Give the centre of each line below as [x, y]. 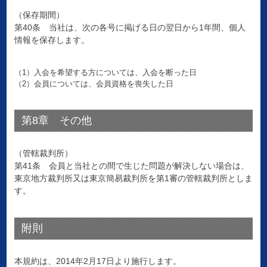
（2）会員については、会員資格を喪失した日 [94, 84]
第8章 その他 [56, 121]
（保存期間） [39, 15]
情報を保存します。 [52, 40]
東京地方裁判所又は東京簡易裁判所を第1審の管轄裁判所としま [133, 178]
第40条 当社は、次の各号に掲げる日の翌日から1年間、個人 [130, 28]
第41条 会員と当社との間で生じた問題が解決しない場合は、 [131, 166]
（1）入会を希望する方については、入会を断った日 [105, 73]
